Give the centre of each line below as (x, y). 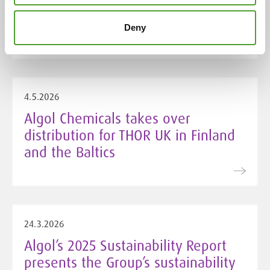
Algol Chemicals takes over (107, 118)
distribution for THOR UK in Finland (130, 135)
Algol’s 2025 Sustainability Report (125, 245)
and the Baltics (70, 152)
